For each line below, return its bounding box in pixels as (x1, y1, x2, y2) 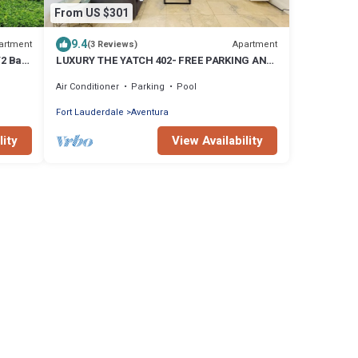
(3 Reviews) (87, 38, 137, 52)
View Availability (172, 132, 263, 150)
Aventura (131, 105, 169, 120)
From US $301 (54, 4, 129, 22)
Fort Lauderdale (56, 105, 124, 120)
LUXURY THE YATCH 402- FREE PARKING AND (56, 53, 274, 69)
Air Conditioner (56, 80, 119, 94)
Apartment (233, 37, 277, 51)
